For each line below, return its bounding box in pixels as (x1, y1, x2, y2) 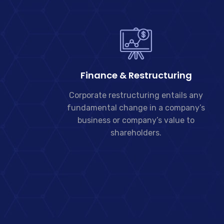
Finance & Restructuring (80, 69, 192, 81)
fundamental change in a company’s (67, 103, 205, 112)
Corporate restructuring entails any (69, 90, 203, 100)
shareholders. (110, 128, 161, 137)
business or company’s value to (77, 115, 194, 125)
